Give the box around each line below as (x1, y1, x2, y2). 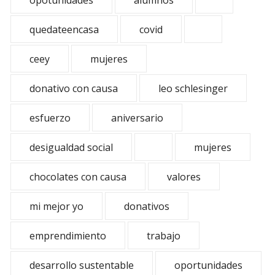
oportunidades (174, 258, 242, 272)
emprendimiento (29, 229, 106, 242)
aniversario (111, 111, 163, 125)
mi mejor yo (29, 199, 83, 213)
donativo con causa (29, 82, 118, 95)
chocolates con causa (29, 170, 126, 184)
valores (167, 170, 201, 184)
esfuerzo (29, 111, 71, 125)
